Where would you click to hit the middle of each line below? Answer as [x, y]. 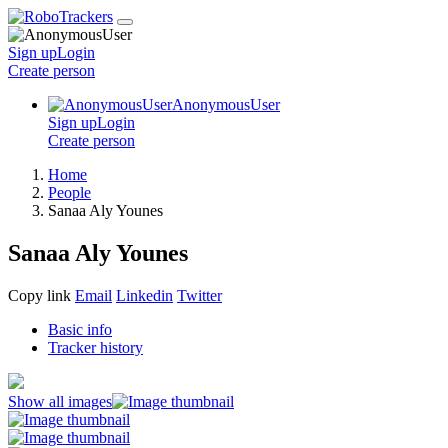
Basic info [80, 329]
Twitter [199, 295]
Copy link [39, 295]
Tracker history [95, 347]
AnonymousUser [226, 104]
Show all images [60, 401]
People [69, 192]
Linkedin [144, 295]
